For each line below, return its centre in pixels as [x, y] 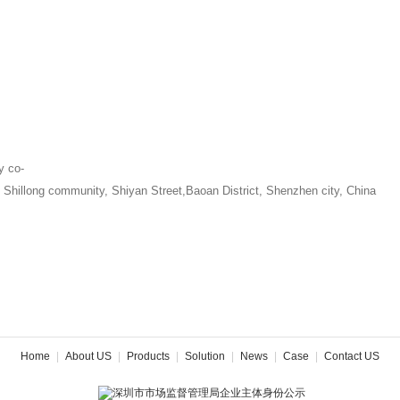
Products [148, 356]
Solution [204, 356]
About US [88, 356]
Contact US [351, 356]
